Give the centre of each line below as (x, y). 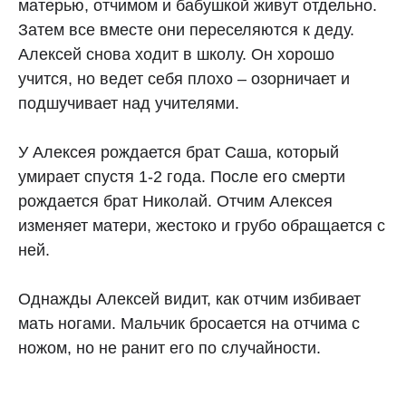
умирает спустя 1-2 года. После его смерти (182, 177)
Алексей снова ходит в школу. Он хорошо (176, 54)
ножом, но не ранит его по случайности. (169, 348)
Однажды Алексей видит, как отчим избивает (189, 299)
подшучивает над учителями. (129, 103)
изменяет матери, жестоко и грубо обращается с (202, 226)
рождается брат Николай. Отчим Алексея (175, 201)
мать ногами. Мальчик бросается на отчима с (189, 324)
